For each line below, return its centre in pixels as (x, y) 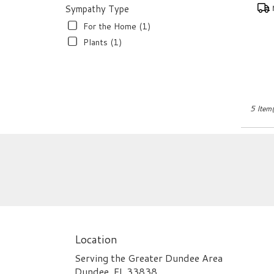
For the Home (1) (117, 26)
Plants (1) (102, 42)
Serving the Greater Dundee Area (149, 258)
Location (96, 239)
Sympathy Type (97, 9)
